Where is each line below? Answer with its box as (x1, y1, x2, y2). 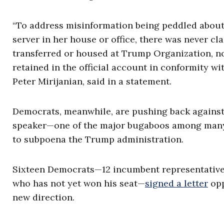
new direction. (12, 191, 74, 203)
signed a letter (145, 177, 208, 189)
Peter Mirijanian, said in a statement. (12, 75, 171, 87)
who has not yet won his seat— (12, 177, 145, 189)
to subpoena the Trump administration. (12, 133, 183, 145)
